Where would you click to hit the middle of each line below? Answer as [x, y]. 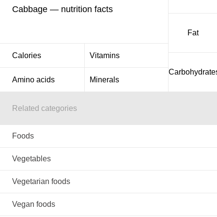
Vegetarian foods [41, 181]
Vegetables [31, 159]
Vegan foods [34, 204]
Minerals [104, 80]
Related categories [45, 108]
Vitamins [104, 55]
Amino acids [33, 80]
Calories [27, 55]
